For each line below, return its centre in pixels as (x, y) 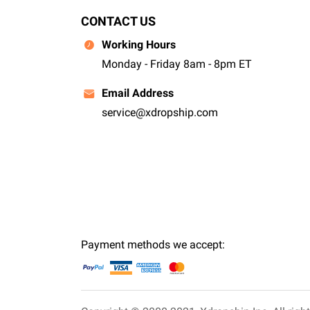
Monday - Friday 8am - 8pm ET (177, 64)
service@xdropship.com (160, 112)
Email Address (138, 93)
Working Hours (139, 44)
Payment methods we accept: (153, 245)
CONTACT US (118, 21)
